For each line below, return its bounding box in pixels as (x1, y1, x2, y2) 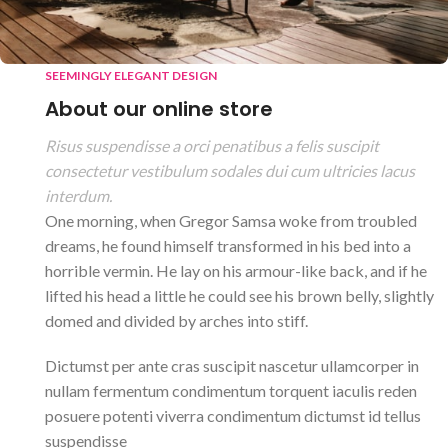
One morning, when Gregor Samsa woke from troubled (44, 211, 417, 230)
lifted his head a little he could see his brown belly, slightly (44, 286, 434, 305)
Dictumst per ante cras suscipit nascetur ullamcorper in (44, 356, 419, 375)
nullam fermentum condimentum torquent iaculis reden (44, 381, 417, 400)
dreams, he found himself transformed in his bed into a (44, 236, 411, 255)
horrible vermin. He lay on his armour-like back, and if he (44, 261, 427, 280)
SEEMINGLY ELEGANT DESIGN (44, 68, 217, 83)
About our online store (44, 95, 273, 123)
